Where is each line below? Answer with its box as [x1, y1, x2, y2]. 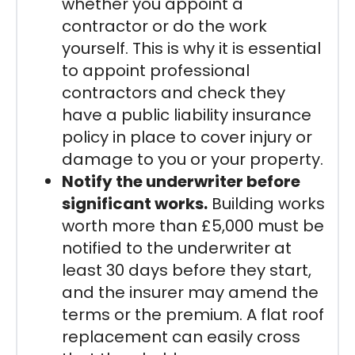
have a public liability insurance [62, 103, 311, 126]
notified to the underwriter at [62, 236, 292, 259]
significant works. [62, 192, 208, 215]
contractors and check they [62, 81, 285, 104]
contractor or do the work [62, 14, 267, 37]
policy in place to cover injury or [62, 125, 312, 148]
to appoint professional [62, 59, 250, 82]
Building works [208, 192, 325, 215]
